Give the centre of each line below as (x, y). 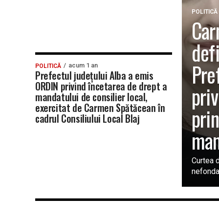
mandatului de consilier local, (91, 97)
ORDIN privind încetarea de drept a (101, 86)
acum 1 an (83, 65)
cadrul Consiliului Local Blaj (88, 118)
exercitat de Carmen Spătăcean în (100, 108)
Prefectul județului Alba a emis (94, 75)
